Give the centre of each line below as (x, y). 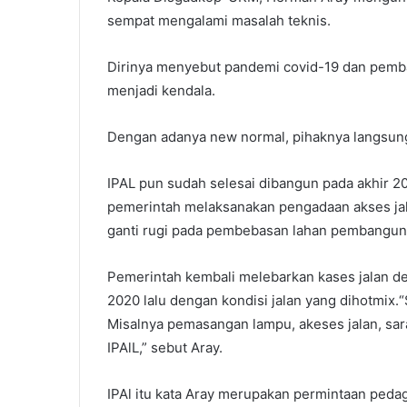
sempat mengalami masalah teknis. (219, 20)
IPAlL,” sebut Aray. (165, 347)
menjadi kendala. (161, 90)
